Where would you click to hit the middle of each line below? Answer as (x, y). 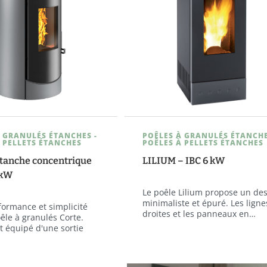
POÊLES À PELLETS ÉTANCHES (203, 142)
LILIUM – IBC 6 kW (184, 160)
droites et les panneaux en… (199, 213)
